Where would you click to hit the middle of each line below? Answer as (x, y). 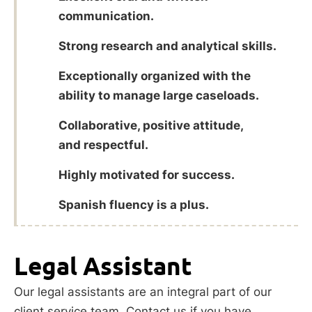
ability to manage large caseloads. (159, 95)
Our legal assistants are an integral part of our (143, 291)
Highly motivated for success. (147, 174)
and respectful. (103, 145)
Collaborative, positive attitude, (151, 125)
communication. (106, 16)
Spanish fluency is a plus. (134, 204)
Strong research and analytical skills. (167, 46)
